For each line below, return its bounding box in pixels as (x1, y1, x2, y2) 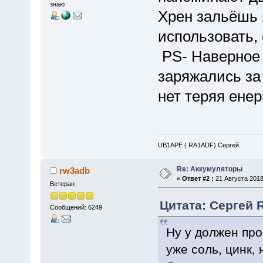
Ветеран (49, 180, 75, 187)
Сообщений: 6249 (49, 203, 102, 211)
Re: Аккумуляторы (176, 164, 242, 173)
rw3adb (59, 165, 90, 176)
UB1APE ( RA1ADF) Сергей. (157, 141, 241, 149)
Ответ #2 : (181, 174, 214, 182)
